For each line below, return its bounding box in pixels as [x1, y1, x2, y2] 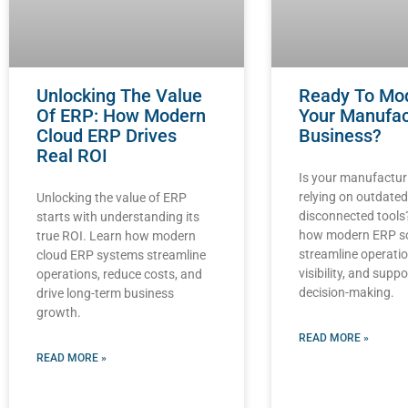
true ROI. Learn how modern [36, 229, 196, 244]
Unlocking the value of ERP [36, 190, 187, 206]
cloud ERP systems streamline [36, 248, 206, 263]
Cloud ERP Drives [36, 125, 177, 148]
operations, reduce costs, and [36, 267, 202, 282]
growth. [36, 305, 81, 321]
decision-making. [299, 285, 395, 301]
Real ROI [36, 145, 107, 168]
